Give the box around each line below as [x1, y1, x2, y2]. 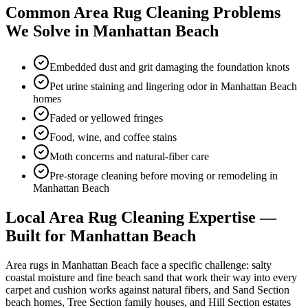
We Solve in [5, 21, 93, 40]
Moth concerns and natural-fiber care [49, 150, 209, 162]
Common [5, 3, 74, 21]
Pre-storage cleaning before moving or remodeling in [49, 169, 278, 181]
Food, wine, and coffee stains [49, 131, 177, 143]
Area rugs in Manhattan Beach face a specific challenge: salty [5, 258, 272, 271]
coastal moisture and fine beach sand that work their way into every [5, 271, 297, 283]
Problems [209, 3, 280, 21]
